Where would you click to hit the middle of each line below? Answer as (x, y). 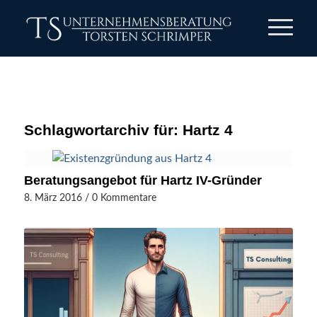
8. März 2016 (53, 198)
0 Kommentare (124, 198)
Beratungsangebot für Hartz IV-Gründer (143, 180)
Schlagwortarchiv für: (103, 130)
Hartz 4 (207, 130)
